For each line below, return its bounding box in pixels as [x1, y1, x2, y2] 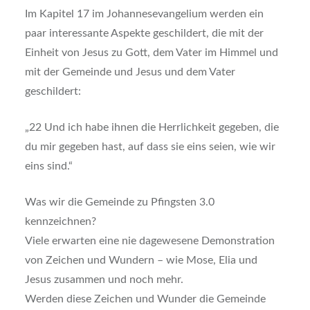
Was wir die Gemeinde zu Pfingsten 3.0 [24, 197, 215, 208]
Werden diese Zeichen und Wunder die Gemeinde [24, 293, 266, 305]
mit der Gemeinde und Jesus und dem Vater [24, 66, 235, 78]
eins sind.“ [24, 161, 73, 172]
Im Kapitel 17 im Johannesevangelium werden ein [24, 8, 264, 20]
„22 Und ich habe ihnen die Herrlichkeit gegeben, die [24, 122, 279, 134]
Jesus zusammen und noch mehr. [24, 274, 183, 286]
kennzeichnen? [24, 216, 96, 228]
